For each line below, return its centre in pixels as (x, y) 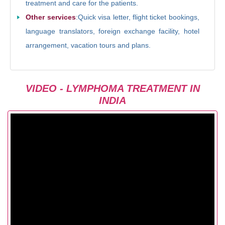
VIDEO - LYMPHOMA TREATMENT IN (113, 89)
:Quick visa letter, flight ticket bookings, (137, 17)
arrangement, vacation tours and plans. (88, 45)
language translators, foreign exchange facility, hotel (113, 31)
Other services (51, 17)
